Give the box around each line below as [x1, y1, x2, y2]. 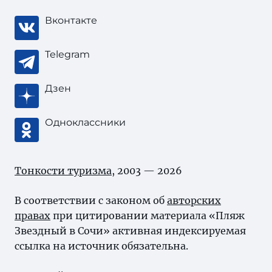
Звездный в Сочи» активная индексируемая [15, 225, 246, 237]
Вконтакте [45, 15, 97, 26]
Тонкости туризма [15, 165, 112, 177]
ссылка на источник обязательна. [15, 240, 188, 252]
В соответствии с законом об [15, 194, 167, 206]
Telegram [45, 49, 90, 60]
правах [15, 209, 50, 222]
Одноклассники [45, 117, 126, 128]
